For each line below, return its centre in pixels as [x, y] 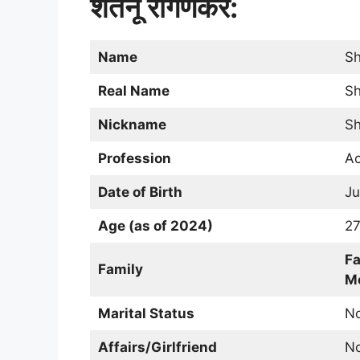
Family [120, 270]
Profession [134, 159]
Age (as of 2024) [155, 226]
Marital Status [146, 314]
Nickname [132, 125]
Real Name [133, 91]
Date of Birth [140, 192]
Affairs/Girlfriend [157, 348]
